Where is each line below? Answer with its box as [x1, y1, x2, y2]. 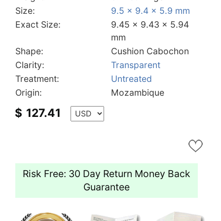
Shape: [15, 45, 43, 56]
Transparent [111, 59, 160, 70]
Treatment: [15, 73, 59, 84]
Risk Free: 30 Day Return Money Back [23, 167, 190, 180]
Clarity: [15, 59, 44, 70]
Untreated [111, 73, 152, 84]
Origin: [15, 87, 42, 98]
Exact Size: [15, 19, 61, 30]
